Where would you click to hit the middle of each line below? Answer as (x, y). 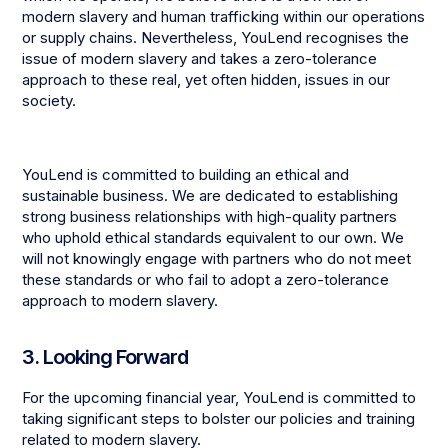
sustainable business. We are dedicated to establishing (210, 195)
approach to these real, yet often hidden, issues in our (206, 79)
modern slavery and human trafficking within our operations (224, 16)
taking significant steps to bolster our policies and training (219, 418)
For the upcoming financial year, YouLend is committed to (219, 397)
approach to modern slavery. (120, 300)
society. (49, 100)
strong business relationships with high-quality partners (210, 216)
